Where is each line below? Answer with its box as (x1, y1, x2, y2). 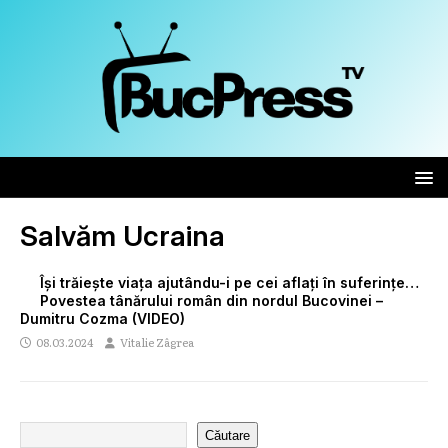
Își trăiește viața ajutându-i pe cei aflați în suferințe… (40, 274, 419, 292)
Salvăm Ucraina (20, 219, 225, 254)
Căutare (205, 427, 250, 443)
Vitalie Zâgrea (120, 334, 194, 351)
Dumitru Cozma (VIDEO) (20, 310, 185, 328)
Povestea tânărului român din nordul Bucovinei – (40, 292, 383, 310)
